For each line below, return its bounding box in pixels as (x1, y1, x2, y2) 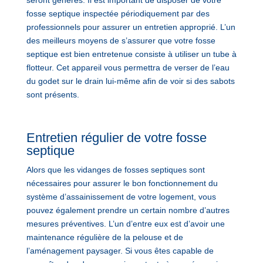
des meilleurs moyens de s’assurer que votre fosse (26, 35, 215, 45)
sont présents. (26, 89, 79, 99)
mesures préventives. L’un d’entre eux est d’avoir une (26, 218, 225, 228)
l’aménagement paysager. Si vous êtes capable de (26, 245, 214, 255)
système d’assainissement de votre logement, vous (26, 191, 216, 201)
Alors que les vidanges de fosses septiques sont (26, 164, 205, 174)
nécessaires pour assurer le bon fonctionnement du (26, 178, 218, 188)
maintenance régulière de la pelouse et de (26, 232, 183, 242)
